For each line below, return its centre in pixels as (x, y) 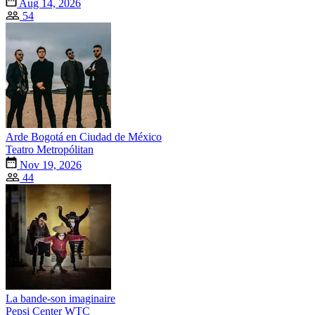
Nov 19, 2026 (49, 165)
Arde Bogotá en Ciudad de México (84, 136)
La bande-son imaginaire (60, 298)
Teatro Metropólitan (50, 149)
